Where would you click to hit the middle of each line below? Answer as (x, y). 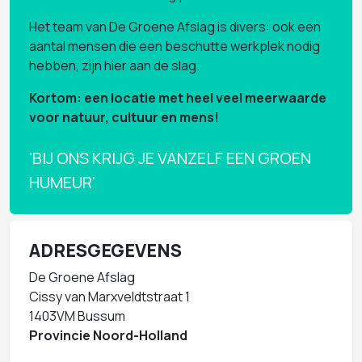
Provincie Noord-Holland (108, 335)
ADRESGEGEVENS (105, 250)
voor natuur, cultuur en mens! (124, 117)
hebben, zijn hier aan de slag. (114, 65)
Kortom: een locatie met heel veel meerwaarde (178, 97)
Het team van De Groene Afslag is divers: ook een (175, 26)
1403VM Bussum (77, 316)
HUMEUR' (62, 182)
